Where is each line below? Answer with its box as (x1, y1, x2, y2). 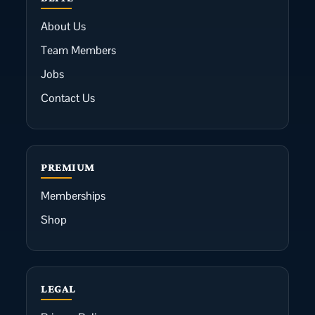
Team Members (41, 43, 116, 58)
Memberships (41, 188, 105, 203)
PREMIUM (41, 161, 95, 173)
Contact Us (41, 91, 95, 105)
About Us (41, 19, 86, 34)
